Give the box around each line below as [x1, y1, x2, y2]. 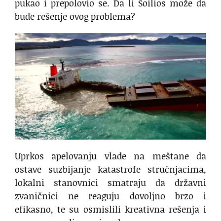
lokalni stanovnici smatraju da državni [15, 176, 206, 189]
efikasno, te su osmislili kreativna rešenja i [15, 203, 206, 216]
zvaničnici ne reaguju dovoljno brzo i [15, 189, 206, 203]
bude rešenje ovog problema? [15, 10, 135, 23]
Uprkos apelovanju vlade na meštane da [15, 149, 206, 163]
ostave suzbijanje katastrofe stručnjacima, [15, 163, 206, 176]
